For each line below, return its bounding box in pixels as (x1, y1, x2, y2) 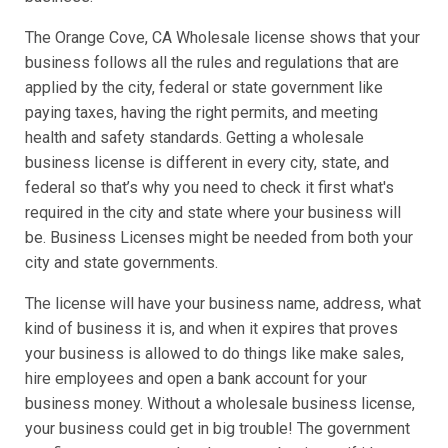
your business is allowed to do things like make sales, (25, 344, 404, 364)
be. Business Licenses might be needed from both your (25, 228, 413, 248)
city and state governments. (25, 253, 218, 273)
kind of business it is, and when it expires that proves (25, 319, 398, 339)
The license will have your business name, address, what (25, 294, 421, 314)
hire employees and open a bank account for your (25, 369, 367, 389)
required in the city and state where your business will (25, 203, 401, 223)
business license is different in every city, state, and (25, 153, 389, 173)
